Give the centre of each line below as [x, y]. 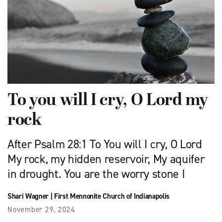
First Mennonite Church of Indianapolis [111, 196]
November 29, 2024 [41, 210]
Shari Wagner [28, 196]
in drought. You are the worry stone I [96, 174]
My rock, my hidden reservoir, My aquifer [106, 159]
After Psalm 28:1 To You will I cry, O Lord [105, 144]
